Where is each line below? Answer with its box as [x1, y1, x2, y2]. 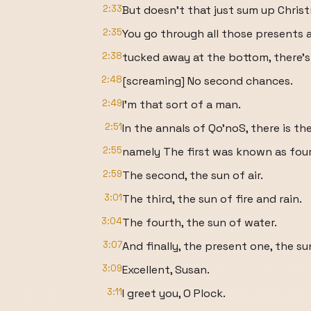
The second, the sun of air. [122, 168, 263, 183]
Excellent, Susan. [122, 262, 210, 277]
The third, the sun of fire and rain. [122, 192, 302, 206]
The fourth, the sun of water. [122, 215, 277, 230]
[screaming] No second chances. [122, 74, 293, 88]
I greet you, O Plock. [122, 286, 226, 301]
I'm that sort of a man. [122, 97, 241, 112]
